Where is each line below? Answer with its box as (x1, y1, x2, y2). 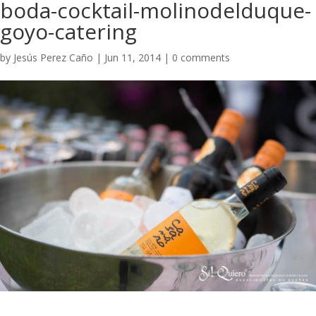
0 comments (172, 51, 230, 64)
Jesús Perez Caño (13, 51, 93, 64)
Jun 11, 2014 (104, 51, 161, 64)
